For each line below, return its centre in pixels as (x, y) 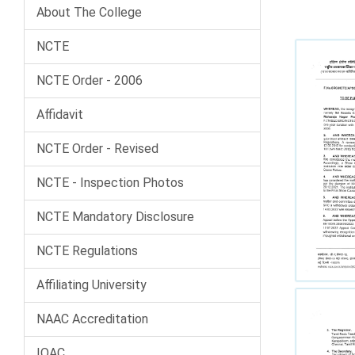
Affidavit (60, 114)
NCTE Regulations (87, 250)
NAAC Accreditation (92, 319)
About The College (89, 12)
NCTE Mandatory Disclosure (115, 216)
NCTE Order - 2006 (90, 80)
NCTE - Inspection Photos (110, 182)
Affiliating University (92, 284)
